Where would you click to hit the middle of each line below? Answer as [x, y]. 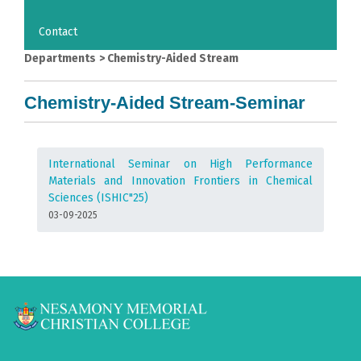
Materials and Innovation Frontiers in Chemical [180, 180]
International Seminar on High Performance [180, 164]
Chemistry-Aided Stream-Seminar [165, 102]
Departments [60, 58]
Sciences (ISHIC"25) [98, 197]
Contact [58, 31]
